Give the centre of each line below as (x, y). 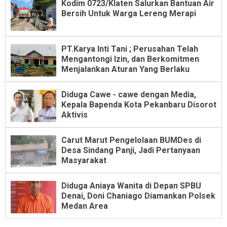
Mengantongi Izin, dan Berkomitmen (130, 59)
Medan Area (85, 206)
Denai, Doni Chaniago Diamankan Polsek (138, 196)
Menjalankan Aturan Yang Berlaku (125, 69)
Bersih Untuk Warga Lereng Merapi (129, 13)
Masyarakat (84, 160)
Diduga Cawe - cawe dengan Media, (129, 94)
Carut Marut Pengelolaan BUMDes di (131, 140)
